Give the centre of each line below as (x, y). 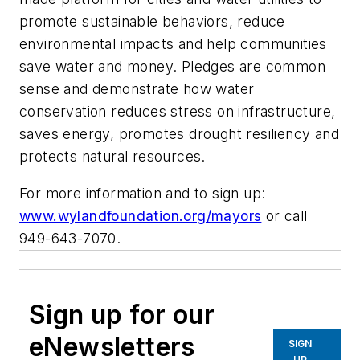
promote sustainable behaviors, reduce (152, 22)
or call (284, 215)
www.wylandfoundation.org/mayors (141, 215)
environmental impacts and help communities (173, 44)
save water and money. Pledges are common (172, 67)
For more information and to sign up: (143, 193)
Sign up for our (122, 314)
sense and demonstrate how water (137, 89)
